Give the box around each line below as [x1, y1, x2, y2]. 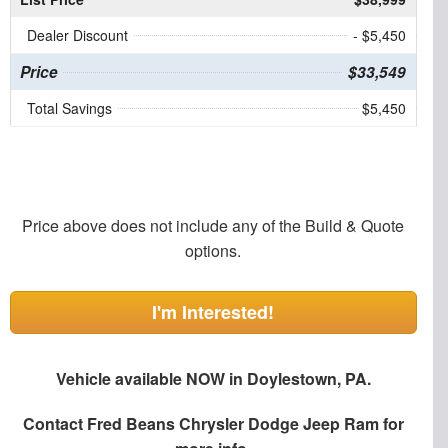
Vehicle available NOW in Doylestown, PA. [55, 367, 371, 391]
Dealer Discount [26, 25, 128, 46]
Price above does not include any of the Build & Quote [22, 214, 405, 238]
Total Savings [26, 98, 112, 119]
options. [185, 239, 242, 263]
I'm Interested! [152, 299, 275, 326]
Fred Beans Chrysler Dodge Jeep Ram [86, 412, 379, 436]
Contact [22, 412, 87, 436]
